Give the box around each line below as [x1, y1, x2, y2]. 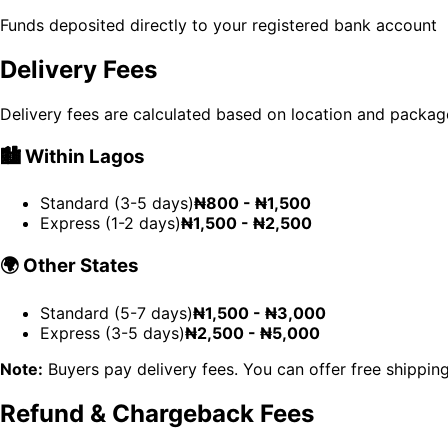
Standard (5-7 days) [40, 302, 193, 323]
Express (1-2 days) [40, 213, 181, 234]
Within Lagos [21, 144, 145, 168]
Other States [19, 254, 139, 278]
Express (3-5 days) [40, 322, 185, 343]
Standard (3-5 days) [40, 193, 194, 214]
